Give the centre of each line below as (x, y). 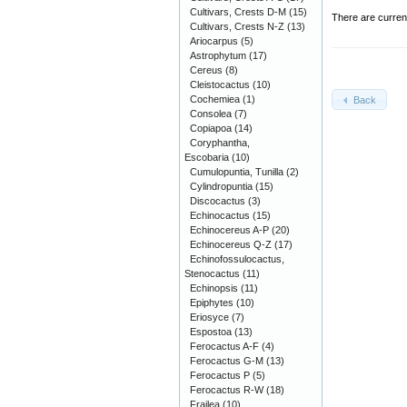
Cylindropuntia (221, 186)
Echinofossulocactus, (237, 259)
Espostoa (211, 332)
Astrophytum (218, 55)
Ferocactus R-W (227, 390)
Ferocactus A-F (224, 346)
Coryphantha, (220, 143)
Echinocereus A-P (229, 230)
